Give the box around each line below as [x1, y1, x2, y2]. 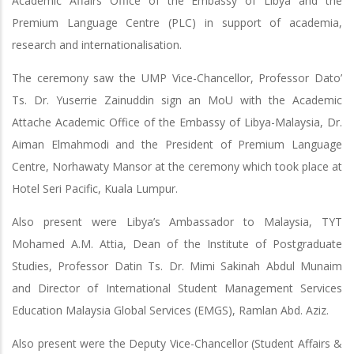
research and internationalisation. [12, 36, 182, 52]
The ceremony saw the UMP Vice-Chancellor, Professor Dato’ [12, 70, 342, 85]
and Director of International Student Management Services [12, 280, 342, 296]
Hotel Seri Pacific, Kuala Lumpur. [12, 180, 178, 196]
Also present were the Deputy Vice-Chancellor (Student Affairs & [12, 335, 342, 351]
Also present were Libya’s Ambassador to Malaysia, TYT [12, 213, 342, 229]
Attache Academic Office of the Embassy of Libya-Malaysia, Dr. [12, 114, 342, 130]
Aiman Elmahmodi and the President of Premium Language [12, 136, 342, 152]
